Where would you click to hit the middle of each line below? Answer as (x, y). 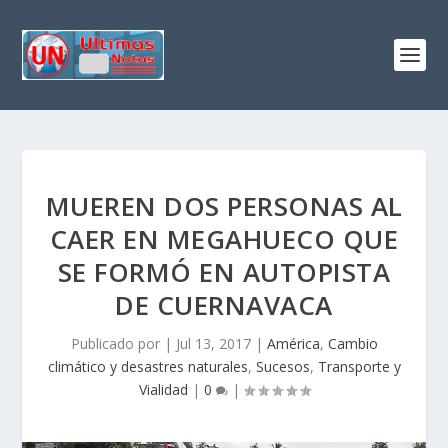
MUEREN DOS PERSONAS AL (224, 206)
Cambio (352, 343)
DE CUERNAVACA (224, 305)
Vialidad (163, 389)
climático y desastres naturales (147, 366)
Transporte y (359, 366)
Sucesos (282, 366)
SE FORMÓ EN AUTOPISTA (224, 272)
